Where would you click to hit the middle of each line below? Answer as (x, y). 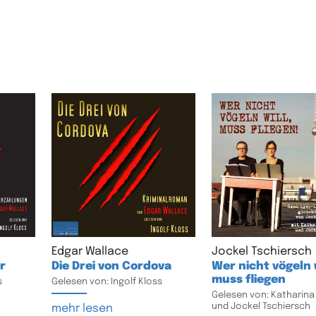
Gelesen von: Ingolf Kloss (107, 281)
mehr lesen (82, 308)
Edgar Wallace (90, 251)
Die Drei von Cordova (111, 266)
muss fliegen (248, 279)
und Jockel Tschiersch (261, 306)
